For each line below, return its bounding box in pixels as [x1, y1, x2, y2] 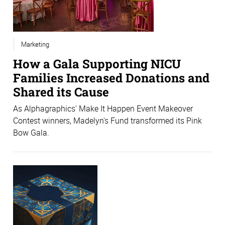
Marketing [21, 40, 49, 49]
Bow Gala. [13, 127, 49, 138]
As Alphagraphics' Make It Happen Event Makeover [13, 102, 193, 114]
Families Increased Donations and [13, 70, 209, 86]
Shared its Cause [13, 84, 109, 100]
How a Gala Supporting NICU [13, 56, 181, 72]
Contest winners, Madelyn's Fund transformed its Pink [13, 115, 202, 126]
